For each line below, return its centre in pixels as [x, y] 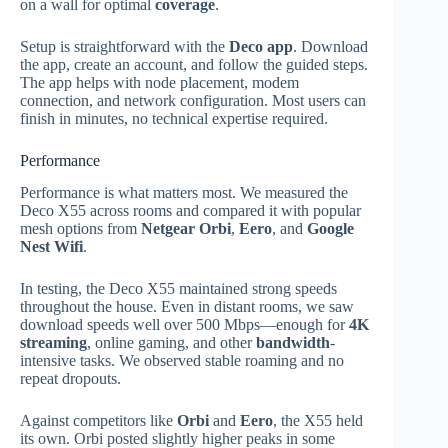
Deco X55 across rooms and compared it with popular [190, 211]
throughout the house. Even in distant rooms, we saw [187, 307]
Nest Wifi [51, 247]
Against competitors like [98, 421]
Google [330, 229]
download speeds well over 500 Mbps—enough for [184, 325]
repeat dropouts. [70, 379]
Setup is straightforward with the [124, 46]
